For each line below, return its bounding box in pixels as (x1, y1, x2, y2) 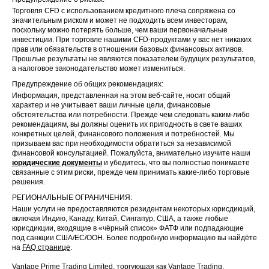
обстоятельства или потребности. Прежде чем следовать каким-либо (12, 110, 250, 119)
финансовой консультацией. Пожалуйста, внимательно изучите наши (12, 148, 250, 157)
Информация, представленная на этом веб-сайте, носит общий (12, 91, 231, 100)
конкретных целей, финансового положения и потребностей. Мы (12, 129, 235, 138)
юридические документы (12, 158, 102, 167)
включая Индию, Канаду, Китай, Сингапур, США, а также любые (12, 214, 228, 223)
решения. (12, 177, 45, 186)
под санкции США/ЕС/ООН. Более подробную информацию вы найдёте (12, 233, 257, 242)
